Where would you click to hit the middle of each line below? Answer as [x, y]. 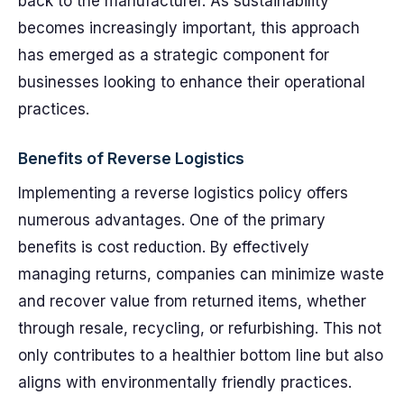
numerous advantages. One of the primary [172, 220]
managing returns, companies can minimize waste [201, 274]
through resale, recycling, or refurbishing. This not [200, 328]
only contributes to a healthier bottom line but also [201, 355]
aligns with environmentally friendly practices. [185, 382]
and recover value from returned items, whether [192, 301]
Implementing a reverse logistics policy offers [183, 193]
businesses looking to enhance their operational [192, 82]
